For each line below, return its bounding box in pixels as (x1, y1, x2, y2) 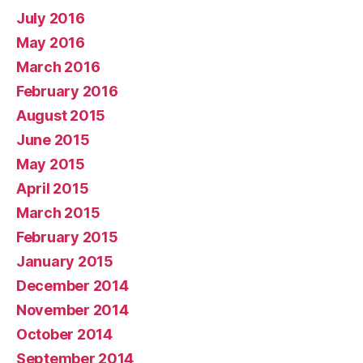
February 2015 (16, 228, 118, 246)
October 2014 (16, 326, 113, 343)
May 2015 (16, 156, 85, 173)
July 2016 (16, 10, 85, 27)
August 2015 (16, 107, 106, 124)
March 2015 (16, 204, 100, 221)
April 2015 (16, 180, 89, 197)
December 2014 (16, 277, 129, 294)
